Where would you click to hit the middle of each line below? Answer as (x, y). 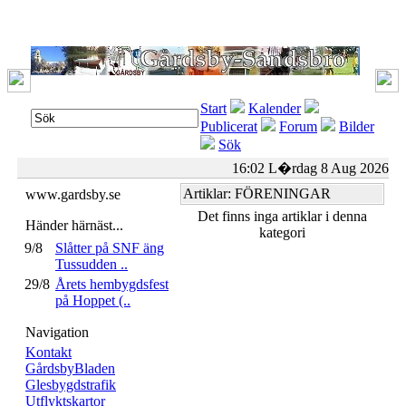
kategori (282, 232)
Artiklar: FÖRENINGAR (257, 193)
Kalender (275, 108)
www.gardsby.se (73, 194)
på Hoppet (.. (93, 300)
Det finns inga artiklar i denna (282, 216)
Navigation (57, 332)
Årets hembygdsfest (112, 284)
